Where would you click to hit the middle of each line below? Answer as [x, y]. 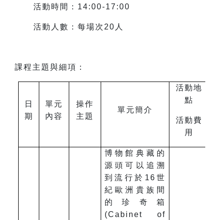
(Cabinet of [135, 215]
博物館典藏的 [135, 153]
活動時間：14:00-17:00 [82, 7]
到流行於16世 [135, 178]
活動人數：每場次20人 [79, 27]
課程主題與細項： [50, 67]
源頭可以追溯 [135, 165]
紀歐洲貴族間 [135, 190]
